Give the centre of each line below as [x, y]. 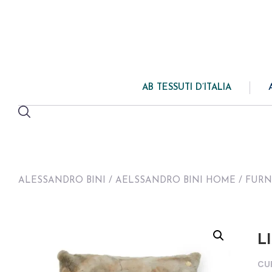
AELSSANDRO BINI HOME [175, 181]
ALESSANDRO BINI [62, 181]
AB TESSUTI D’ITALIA [187, 88]
